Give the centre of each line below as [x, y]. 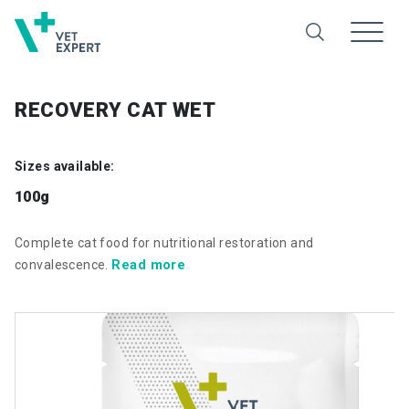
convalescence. [63, 265]
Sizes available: [65, 166]
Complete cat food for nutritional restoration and [164, 243]
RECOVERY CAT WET [115, 110]
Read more [149, 265]
